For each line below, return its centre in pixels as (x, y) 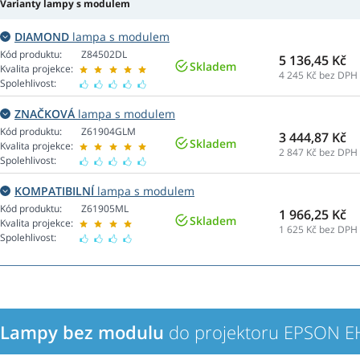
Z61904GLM (108, 132)
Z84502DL (104, 55)
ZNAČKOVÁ (45, 114)
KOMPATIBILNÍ (54, 191)
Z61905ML (105, 209)
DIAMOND (42, 37)
